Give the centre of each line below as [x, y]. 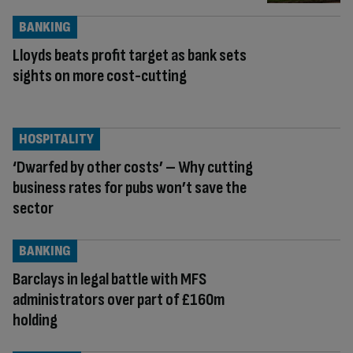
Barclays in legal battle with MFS [110, 279]
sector [33, 208]
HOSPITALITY [56, 139]
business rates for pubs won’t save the [130, 188]
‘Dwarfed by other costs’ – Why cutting [133, 167]
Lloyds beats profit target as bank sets [130, 55]
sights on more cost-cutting [100, 76]
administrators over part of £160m [119, 299]
